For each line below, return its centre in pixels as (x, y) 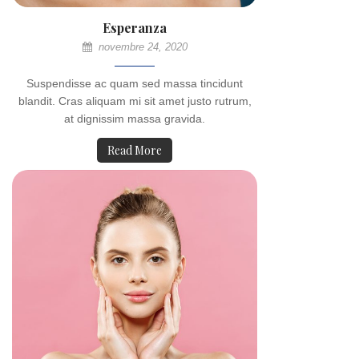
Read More (135, 150)
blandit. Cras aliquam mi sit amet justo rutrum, (135, 101)
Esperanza (135, 28)
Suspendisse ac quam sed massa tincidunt (135, 83)
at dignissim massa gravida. (135, 119)
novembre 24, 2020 (141, 47)
